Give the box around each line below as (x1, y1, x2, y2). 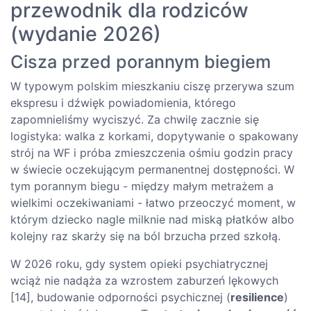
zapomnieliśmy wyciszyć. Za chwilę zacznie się (10, 112, 259, 126)
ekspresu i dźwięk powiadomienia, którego (10, 95, 236, 110)
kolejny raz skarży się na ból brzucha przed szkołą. (10, 228, 280, 243)
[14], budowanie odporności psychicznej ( (10, 289, 230, 304)
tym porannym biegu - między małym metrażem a (10, 178, 274, 193)
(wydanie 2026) (10, 21, 161, 46)
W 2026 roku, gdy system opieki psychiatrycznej (10, 256, 268, 271)
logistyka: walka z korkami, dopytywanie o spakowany (10, 128, 299, 143)
